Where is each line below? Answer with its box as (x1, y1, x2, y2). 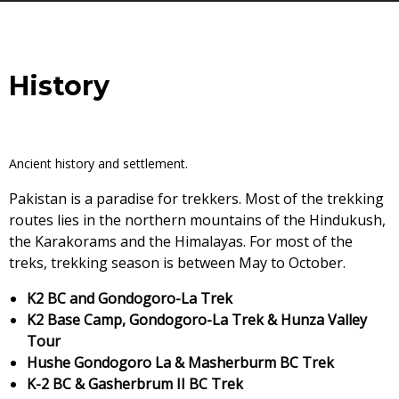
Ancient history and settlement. (9, 155, 188, 172)
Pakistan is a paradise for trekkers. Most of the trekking (9, 189, 384, 208)
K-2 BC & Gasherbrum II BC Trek (27, 374, 243, 394)
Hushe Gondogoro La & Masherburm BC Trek (27, 353, 334, 372)
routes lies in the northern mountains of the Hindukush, (9, 210, 386, 230)
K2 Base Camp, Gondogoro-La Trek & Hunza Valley (27, 310, 367, 330)
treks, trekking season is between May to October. (9, 253, 346, 273)
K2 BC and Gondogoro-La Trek (27, 289, 232, 308)
